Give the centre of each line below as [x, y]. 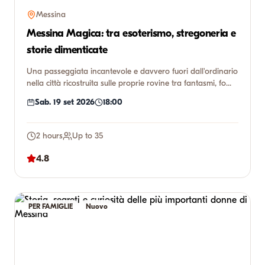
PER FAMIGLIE [51, 206]
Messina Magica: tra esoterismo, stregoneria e [131, 33]
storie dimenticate [67, 50]
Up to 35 [88, 136]
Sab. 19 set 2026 [65, 102]
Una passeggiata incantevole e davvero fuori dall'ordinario [132, 71]
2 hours [49, 136]
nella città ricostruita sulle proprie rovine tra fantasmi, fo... [129, 83]
